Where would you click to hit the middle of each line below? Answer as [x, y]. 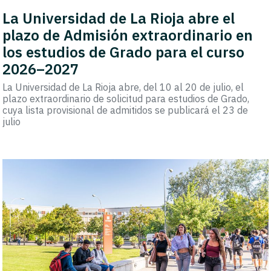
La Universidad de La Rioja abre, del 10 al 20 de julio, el [123, 87]
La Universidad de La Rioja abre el [119, 18]
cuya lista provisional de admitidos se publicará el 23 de [126, 110]
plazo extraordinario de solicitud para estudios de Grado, [126, 98]
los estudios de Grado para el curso [124, 52]
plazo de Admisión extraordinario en [128, 35]
